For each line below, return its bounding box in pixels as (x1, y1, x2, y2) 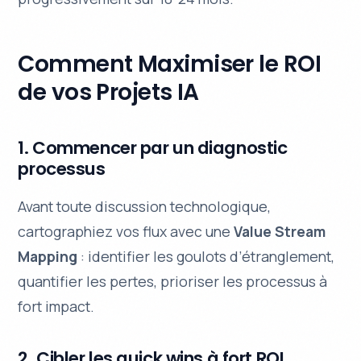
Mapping (18, 246, 78, 266)
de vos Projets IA (18, 76, 199, 108)
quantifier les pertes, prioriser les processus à (18, 271, 328, 291)
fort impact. (18, 296, 95, 316)
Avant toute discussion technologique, (18, 196, 272, 216)
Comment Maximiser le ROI (18, 48, 321, 80)
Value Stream (234, 221, 326, 241)
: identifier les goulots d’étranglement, (77, 246, 335, 266)
